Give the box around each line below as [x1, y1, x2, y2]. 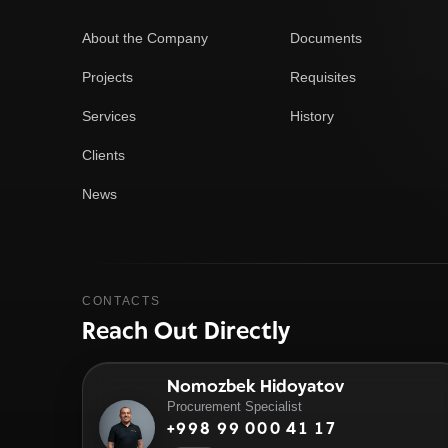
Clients [82, 147, 125, 163]
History [290, 108, 334, 124]
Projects [82, 69, 133, 85]
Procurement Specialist [167, 399, 302, 414]
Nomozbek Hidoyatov [167, 376, 344, 396]
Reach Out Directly [82, 317, 290, 345]
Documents [290, 30, 362, 46]
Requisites [290, 69, 356, 85]
